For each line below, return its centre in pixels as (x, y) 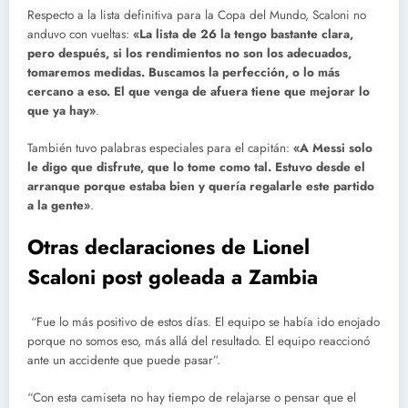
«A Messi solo (333, 148)
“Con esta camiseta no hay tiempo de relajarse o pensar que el (192, 397)
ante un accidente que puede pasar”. (124, 361)
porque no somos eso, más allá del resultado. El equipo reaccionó (199, 342)
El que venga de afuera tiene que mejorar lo (242, 92)
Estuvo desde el (318, 167)
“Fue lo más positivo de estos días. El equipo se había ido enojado (204, 322)
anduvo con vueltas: (80, 35)
